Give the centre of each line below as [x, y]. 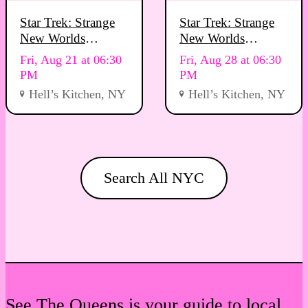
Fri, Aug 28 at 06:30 [230, 60]
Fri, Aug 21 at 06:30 [70, 60]
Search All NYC [154, 178]
